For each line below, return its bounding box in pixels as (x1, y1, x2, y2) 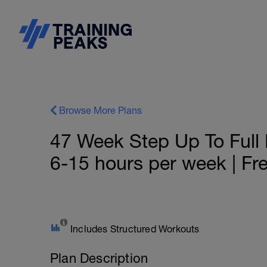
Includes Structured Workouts (70, 223, 200, 234)
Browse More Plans (59, 105, 142, 116)
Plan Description (50, 250, 148, 266)
